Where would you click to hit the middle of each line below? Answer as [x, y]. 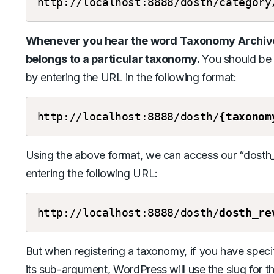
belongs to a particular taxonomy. [114, 59]
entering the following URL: [91, 173]
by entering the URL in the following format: [131, 77]
